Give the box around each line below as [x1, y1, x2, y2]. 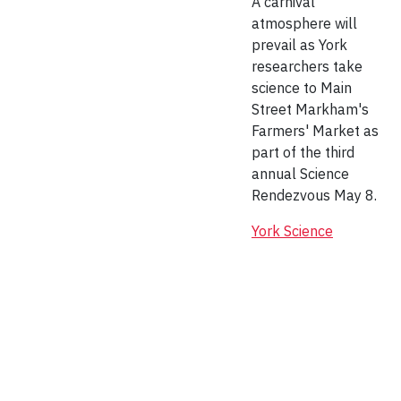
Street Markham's [252, 100, 369, 119]
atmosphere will [252, 14, 357, 33]
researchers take [252, 57, 363, 76]
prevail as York [252, 36, 347, 55]
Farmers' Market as [252, 122, 379, 141]
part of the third [252, 143, 354, 162]
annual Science [252, 165, 349, 183]
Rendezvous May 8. [252, 186, 380, 205]
